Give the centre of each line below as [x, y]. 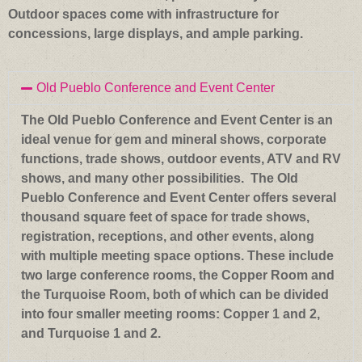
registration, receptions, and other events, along [168, 236]
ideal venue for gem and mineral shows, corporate [174, 139]
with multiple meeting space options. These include [177, 255]
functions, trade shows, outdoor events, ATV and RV [181, 158]
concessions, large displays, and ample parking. [156, 33]
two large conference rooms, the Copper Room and [178, 275]
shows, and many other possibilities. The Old [160, 178]
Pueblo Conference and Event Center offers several [179, 197]
